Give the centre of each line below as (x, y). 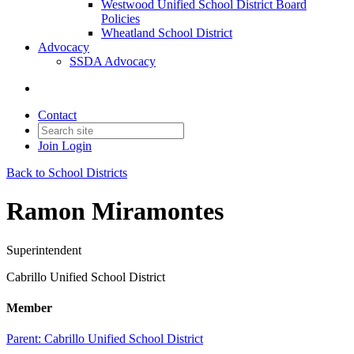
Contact (57, 115)
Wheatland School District (167, 32)
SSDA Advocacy (113, 61)
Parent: (25, 339)
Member (29, 307)
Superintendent (44, 250)
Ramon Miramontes (115, 211)
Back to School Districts (67, 172)
